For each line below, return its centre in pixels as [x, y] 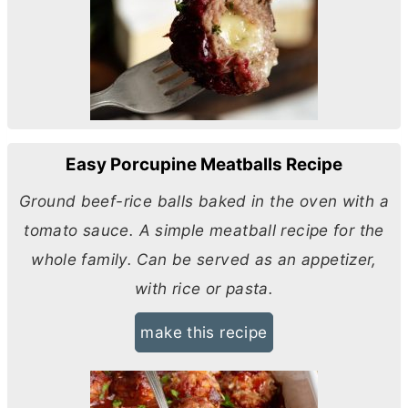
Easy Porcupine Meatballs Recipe [204, 165]
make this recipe [204, 331]
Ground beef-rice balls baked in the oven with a [204, 200]
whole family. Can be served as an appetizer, [204, 259]
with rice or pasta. [204, 288]
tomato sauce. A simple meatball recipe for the [204, 229]
